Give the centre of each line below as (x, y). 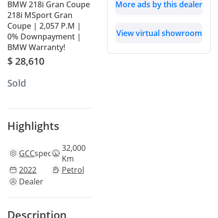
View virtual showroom (159, 33)
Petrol (73, 170)
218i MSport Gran (40, 15)
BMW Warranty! (36, 47)
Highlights (33, 125)
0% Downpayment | (44, 37)
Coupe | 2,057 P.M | (44, 26)
